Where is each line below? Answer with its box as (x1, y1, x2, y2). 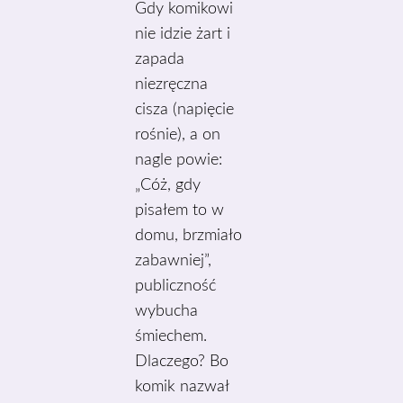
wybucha (135, 303, 199, 319)
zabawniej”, (135, 253, 212, 269)
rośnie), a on (135, 127, 221, 143)
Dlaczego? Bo (135, 354, 229, 370)
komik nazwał (135, 379, 230, 395)
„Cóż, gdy (135, 177, 201, 193)
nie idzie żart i (135, 26, 231, 42)
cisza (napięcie (135, 102, 235, 118)
